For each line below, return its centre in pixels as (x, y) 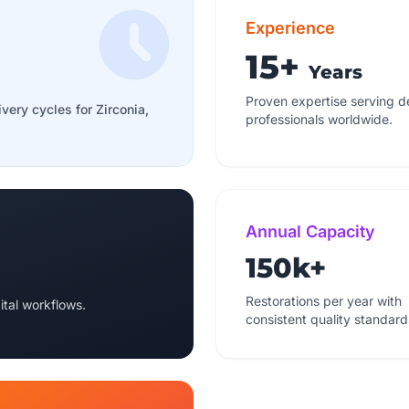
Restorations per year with (324, 301)
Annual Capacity (310, 231)
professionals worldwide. (319, 119)
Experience (290, 28)
